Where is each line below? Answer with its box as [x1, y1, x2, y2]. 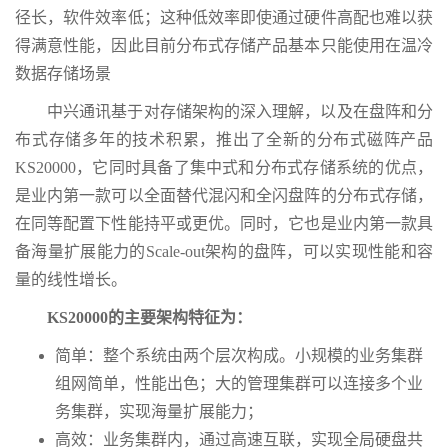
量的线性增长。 [15, 271, 127, 289]
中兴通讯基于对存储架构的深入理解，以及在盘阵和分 [47, 103, 433, 121]
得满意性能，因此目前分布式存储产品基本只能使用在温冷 [15, 37, 433, 55]
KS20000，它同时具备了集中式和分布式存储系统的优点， [15, 159, 433, 177]
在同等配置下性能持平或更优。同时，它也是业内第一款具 [15, 215, 433, 233]
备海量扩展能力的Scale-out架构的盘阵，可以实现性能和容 [15, 243, 433, 261]
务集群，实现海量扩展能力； [55, 403, 263, 421]
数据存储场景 [15, 65, 111, 83]
